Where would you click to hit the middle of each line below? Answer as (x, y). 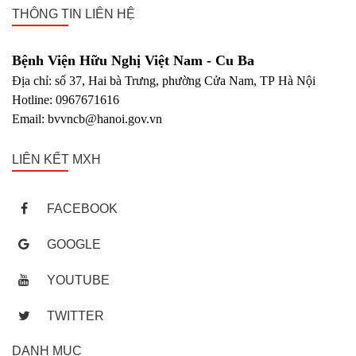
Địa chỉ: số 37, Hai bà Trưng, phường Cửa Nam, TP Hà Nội (164, 81)
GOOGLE (72, 244)
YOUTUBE (77, 280)
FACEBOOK (81, 209)
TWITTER (74, 316)
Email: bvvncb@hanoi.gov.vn (87, 119)
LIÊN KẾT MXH (56, 159)
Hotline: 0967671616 (66, 100)
